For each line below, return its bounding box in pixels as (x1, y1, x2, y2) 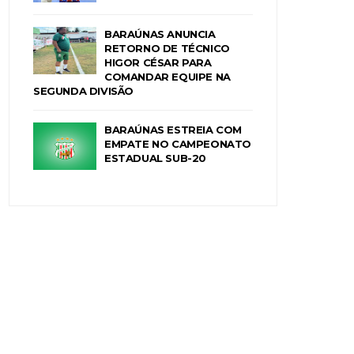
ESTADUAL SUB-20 (104, 151, 206, 164)
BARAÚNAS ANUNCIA (104, 27, 216, 40)
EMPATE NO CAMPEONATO (104, 137, 252, 150)
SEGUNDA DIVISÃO (33, 84, 134, 97)
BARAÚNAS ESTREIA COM (104, 122, 243, 136)
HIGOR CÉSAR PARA (104, 55, 212, 69)
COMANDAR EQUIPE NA (104, 70, 231, 83)
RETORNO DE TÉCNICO (104, 41, 230, 55)
